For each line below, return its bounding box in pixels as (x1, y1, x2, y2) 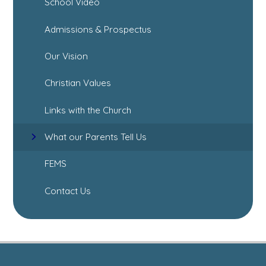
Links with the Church (45, 104, 132, 116)
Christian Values (45, 77, 112, 89)
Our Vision (45, 50, 88, 62)
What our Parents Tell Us (45, 131, 147, 142)
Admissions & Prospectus (45, 23, 152, 35)
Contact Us (45, 185, 91, 197)
